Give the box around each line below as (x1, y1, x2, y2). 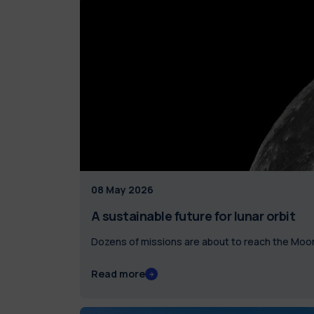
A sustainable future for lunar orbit (90, 207, 296, 225)
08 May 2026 (90, 183, 153, 197)
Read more (90, 267, 145, 281)
